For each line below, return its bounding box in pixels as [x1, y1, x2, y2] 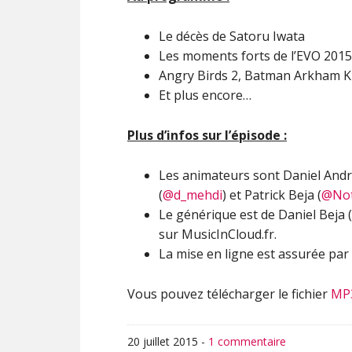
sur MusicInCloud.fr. [159, 225, 277, 243]
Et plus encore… [159, 86, 251, 104]
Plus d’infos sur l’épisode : [127, 126, 287, 144]
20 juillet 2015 [127, 334, 198, 349]
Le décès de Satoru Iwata [159, 27, 305, 45]
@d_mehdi [163, 186, 222, 203]
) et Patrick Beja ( [222, 186, 321, 203]
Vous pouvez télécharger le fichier [127, 285, 331, 302]
